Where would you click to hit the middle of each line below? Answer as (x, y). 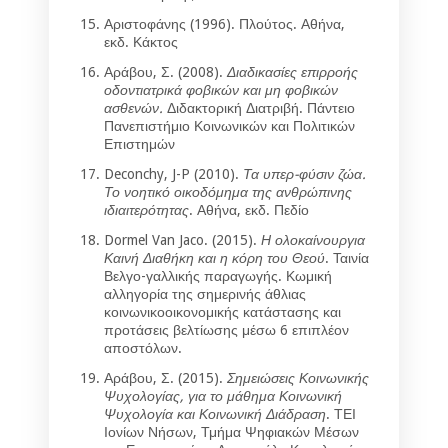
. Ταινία (347, 258)
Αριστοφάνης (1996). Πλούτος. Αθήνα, (224, 24)
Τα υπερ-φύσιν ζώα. (304, 174)
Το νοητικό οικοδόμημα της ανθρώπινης (228, 192)
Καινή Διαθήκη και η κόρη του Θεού (214, 258)
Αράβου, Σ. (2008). (165, 72)
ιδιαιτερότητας (146, 210)
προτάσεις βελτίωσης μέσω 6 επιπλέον (226, 330)
